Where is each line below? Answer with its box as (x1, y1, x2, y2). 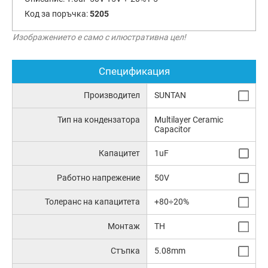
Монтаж (108, 221, 141, 232)
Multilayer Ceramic (154, 115, 223, 125)
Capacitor (154, 124, 191, 135)
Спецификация (98, 65, 170, 78)
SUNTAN (154, 90, 186, 100)
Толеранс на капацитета (45, 197, 141, 207)
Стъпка (111, 246, 141, 256)
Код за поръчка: (24, 9, 90, 19)
